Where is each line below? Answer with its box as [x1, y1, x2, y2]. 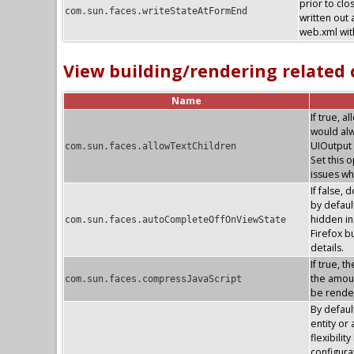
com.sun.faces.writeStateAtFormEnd [65, 6, 247, 17]
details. [311, 240, 344, 254]
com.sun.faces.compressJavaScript [65, 273, 242, 284]
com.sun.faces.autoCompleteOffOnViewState [65, 213, 286, 225]
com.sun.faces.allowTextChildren [65, 140, 236, 152]
